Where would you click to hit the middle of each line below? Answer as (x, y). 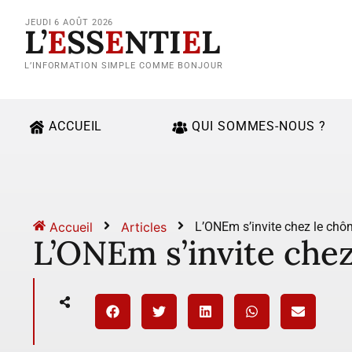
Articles (144, 227)
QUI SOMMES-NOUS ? (259, 126)
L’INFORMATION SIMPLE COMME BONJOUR (124, 65)
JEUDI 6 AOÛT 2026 (70, 22)
